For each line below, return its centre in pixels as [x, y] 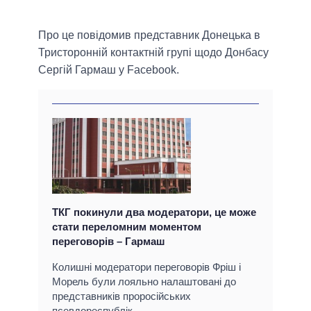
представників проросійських [121, 296]
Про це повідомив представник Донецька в [149, 35]
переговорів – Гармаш [109, 242]
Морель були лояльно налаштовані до [144, 282]
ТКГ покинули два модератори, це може [154, 212]
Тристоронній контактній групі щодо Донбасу [153, 53]
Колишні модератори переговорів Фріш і [146, 267]
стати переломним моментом [127, 227]
